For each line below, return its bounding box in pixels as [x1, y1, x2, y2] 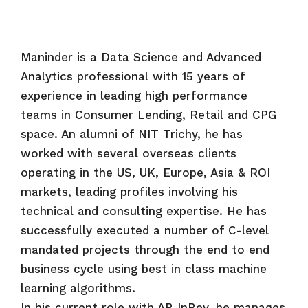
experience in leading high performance [21, 88, 247, 102]
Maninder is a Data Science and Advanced [21, 49, 261, 64]
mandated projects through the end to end [21, 242, 269, 256]
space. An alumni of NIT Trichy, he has [21, 126, 243, 141]
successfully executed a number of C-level [21, 223, 269, 237]
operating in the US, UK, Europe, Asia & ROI [21, 165, 270, 179]
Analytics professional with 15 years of [21, 69, 245, 83]
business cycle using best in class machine [21, 261, 267, 276]
